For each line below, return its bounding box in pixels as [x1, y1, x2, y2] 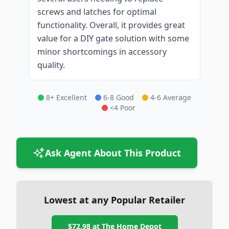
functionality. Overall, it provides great [37, 19, 185, 31]
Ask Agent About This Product [45, 147, 181, 159]
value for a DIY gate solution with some [37, 33, 189, 44]
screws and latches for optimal [37, 6, 156, 17]
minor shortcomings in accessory [37, 46, 167, 57]
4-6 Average [150, 93, 191, 102]
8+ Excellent [46, 93, 87, 102]
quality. [37, 59, 65, 71]
